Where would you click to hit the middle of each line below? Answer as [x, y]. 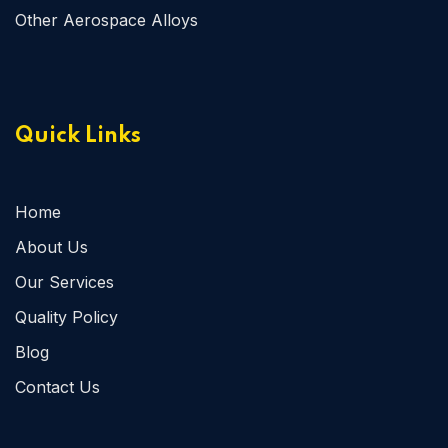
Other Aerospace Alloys [106, 19]
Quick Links [78, 135]
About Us [51, 246]
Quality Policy [66, 316]
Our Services [64, 281]
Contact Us [57, 386]
